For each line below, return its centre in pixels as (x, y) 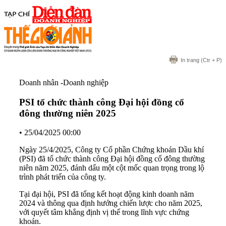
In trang (190, 60)
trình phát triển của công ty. (63, 177)
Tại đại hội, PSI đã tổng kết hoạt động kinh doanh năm (106, 194)
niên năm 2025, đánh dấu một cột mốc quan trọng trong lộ (112, 168)
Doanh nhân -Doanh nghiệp (64, 82)
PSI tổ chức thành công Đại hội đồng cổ (102, 102)
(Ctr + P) (211, 60)
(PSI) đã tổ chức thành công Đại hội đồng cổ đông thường (112, 159)
